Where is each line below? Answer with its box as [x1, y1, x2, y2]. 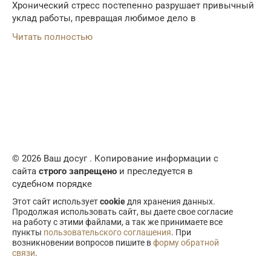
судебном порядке [12, 178, 92, 189]
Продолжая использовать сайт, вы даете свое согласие [12, 206, 233, 217]
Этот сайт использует [12, 196, 100, 206]
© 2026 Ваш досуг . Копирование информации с [12, 152, 218, 164]
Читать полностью [12, 31, 93, 42]
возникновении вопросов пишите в [12, 237, 153, 247]
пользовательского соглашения [44, 227, 171, 237]
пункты [12, 227, 44, 237]
